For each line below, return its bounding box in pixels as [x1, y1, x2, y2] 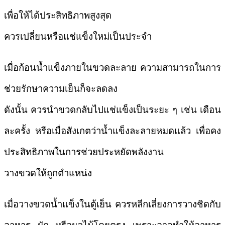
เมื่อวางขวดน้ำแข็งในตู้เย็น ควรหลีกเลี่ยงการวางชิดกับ [4, 198, 221, 209]
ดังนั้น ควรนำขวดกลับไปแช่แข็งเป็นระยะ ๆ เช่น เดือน [4, 104, 221, 115]
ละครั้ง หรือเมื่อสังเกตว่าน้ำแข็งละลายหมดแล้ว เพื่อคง [4, 125, 221, 136]
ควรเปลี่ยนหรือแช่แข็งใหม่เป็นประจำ [4, 31, 152, 42]
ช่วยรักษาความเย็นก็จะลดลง [4, 83, 118, 94]
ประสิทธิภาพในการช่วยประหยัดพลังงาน [4, 146, 164, 157]
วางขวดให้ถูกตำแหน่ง [4, 167, 92, 178]
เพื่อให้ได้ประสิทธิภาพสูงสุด [4, 10, 111, 21]
